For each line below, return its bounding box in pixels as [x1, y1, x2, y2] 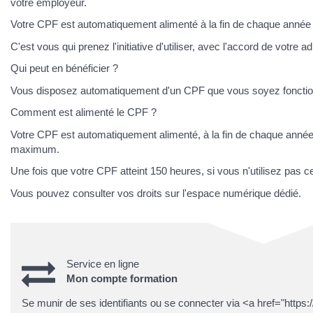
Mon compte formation [66, 272, 177, 284]
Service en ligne [66, 257, 139, 270]
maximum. [10, 143, 59, 155]
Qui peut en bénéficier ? [10, 62, 118, 74]
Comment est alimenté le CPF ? [10, 106, 156, 118]
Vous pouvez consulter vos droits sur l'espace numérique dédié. [10, 187, 301, 199]
